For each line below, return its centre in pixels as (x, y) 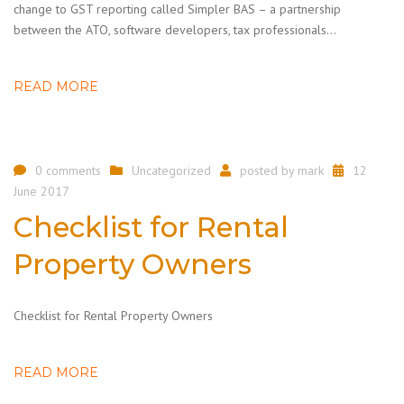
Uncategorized (171, 170)
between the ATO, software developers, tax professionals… (175, 29)
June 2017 (41, 191)
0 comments (68, 170)
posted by (269, 170)
